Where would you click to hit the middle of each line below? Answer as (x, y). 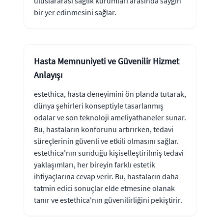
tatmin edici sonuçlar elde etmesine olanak (104, 188)
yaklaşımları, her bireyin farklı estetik (95, 165)
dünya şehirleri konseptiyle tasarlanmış (99, 106)
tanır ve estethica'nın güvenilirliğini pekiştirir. (108, 200)
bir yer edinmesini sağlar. (75, 12)
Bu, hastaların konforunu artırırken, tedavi (104, 129)
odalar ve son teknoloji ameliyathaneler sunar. (110, 117)
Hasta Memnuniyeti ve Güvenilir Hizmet (107, 61)
